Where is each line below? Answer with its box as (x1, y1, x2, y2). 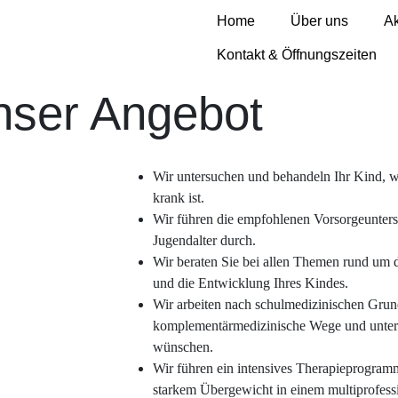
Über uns (291, 13, 348, 29)
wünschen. (153, 338, 213, 354)
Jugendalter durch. (153, 232, 256, 248)
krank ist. (153, 189, 204, 205)
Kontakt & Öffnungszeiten (217, 47, 377, 63)
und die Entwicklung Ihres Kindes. (153, 275, 348, 291)
